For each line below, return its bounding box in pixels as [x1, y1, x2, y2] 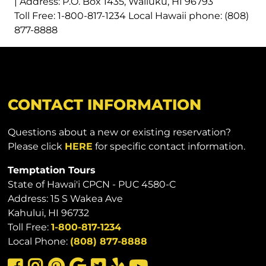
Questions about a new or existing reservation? [8, 126, 232, 138]
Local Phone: [8, 235, 71, 247]
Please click [8, 140, 65, 152]
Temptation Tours [8, 164, 96, 176]
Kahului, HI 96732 [8, 207, 90, 218]
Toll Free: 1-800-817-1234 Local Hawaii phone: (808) [14, 9, 249, 21]
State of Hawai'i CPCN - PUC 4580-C [8, 178, 176, 190]
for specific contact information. [93, 140, 246, 152]
